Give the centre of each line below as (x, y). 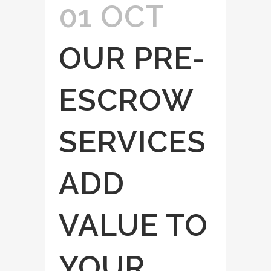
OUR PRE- (132, 58)
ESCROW (126, 100)
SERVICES (132, 142)
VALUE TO (133, 225)
